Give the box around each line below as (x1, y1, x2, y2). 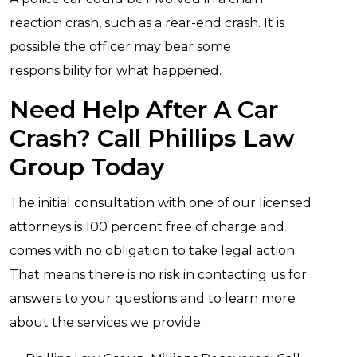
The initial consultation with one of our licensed (10, 195, 312, 210)
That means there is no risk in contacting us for (10, 267, 307, 282)
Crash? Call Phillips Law (10, 124, 295, 153)
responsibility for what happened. (10, 63, 222, 78)
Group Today (10, 152, 164, 182)
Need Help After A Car (10, 95, 278, 124)
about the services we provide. (10, 315, 203, 330)
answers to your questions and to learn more (10, 291, 296, 306)
